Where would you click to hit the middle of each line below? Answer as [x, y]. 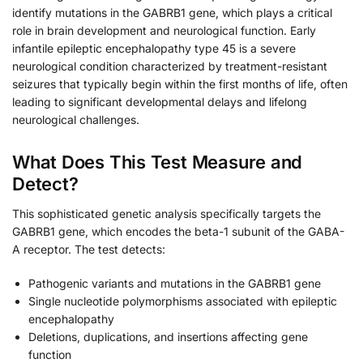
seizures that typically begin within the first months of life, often [180, 83]
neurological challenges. [76, 119]
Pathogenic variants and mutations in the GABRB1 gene [175, 283]
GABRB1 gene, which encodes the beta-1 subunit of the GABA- [178, 232]
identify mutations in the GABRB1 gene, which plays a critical [172, 12]
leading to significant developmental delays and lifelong [160, 101]
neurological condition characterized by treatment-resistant [170, 66]
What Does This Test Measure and [158, 162]
